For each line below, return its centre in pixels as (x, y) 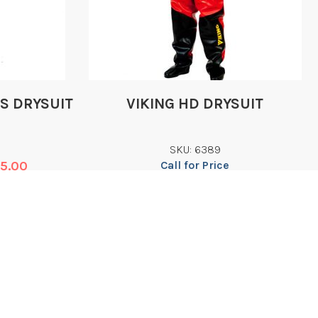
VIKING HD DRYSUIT (195, 104)
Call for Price (195, 165)
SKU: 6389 (195, 150)
